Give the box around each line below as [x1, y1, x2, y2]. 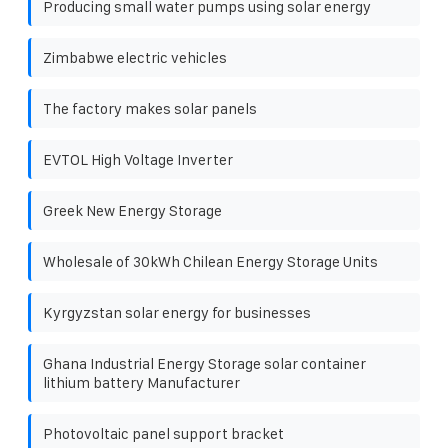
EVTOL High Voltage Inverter [43, 150, 233, 168]
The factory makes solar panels [43, 99, 257, 117]
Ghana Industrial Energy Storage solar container [43, 354, 366, 372]
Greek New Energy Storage [43, 201, 222, 219]
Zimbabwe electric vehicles [43, 48, 227, 66]
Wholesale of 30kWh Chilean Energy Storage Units [43, 252, 378, 270]
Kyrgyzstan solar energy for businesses [43, 303, 311, 321]
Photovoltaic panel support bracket [43, 424, 284, 442]
